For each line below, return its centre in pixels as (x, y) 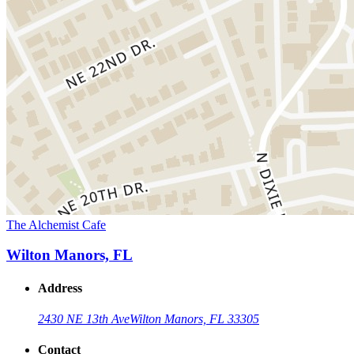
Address (60, 288)
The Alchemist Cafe (56, 224)
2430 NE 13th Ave (84, 318)
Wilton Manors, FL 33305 (194, 318)
